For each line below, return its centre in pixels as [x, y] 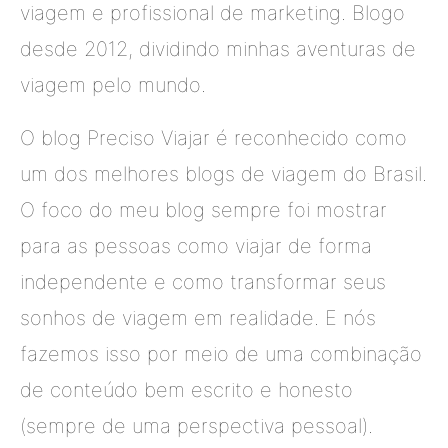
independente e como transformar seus [203, 281]
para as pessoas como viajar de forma [196, 245]
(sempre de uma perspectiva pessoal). [196, 425]
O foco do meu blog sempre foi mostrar [203, 209]
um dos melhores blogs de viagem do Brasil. [223, 173]
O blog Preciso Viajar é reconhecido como [213, 137]
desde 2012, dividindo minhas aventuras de [218, 48]
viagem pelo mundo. [113, 84]
